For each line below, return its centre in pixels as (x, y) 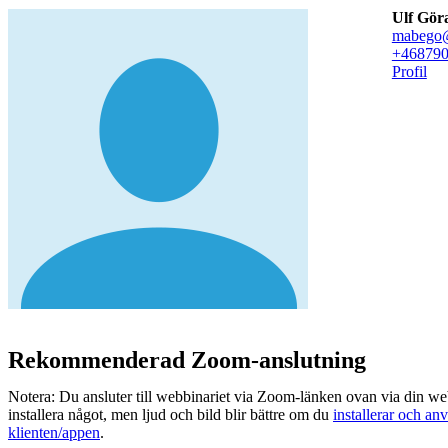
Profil (409, 71)
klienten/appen (54, 432)
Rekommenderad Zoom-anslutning (187, 359)
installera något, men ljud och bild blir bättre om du (170, 414)
